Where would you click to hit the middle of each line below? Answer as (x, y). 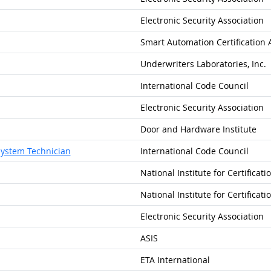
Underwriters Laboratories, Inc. (203, 64)
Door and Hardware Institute (198, 129)
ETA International (175, 260)
